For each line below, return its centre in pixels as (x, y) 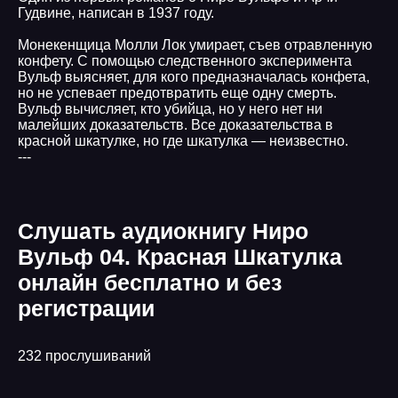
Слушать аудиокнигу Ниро (163, 231)
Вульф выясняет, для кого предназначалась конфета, (194, 77)
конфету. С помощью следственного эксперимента (185, 61)
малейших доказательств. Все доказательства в (175, 125)
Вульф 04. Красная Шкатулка (180, 257)
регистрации (86, 308)
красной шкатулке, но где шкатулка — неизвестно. (183, 141)
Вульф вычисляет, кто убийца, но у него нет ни (170, 109)
